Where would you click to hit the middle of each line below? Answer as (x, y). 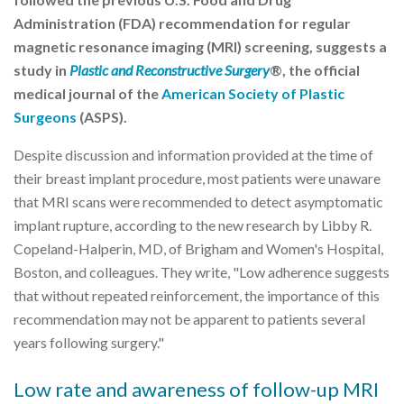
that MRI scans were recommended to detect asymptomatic (198, 202)
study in (41, 70)
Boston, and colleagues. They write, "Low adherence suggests (202, 272)
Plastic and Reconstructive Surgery (170, 70)
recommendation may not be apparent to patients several (189, 319)
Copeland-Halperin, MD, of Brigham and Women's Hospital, (198, 248)
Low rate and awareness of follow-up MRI (196, 389)
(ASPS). (102, 117)
